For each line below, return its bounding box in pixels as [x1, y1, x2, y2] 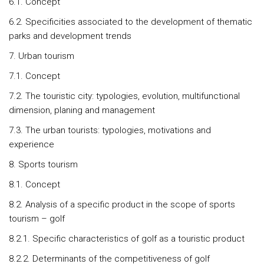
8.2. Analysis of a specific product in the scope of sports [9, 199, 235, 210]
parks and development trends [9, 31, 136, 41]
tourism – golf [9, 213, 65, 224]
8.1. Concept [9, 179, 60, 190]
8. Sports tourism [9, 159, 78, 170]
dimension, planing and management [9, 105, 155, 115]
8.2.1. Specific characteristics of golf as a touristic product [9, 233, 245, 244]
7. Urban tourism [9, 51, 74, 61]
